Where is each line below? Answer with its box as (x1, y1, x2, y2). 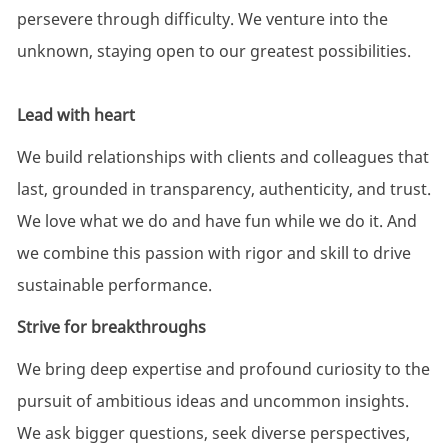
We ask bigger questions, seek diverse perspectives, (16, 422, 410, 445)
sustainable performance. (16, 274, 212, 297)
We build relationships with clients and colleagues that (16, 146, 429, 169)
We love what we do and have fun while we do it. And (16, 210, 417, 233)
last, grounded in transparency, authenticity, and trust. (16, 178, 431, 201)
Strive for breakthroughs (16, 316, 206, 339)
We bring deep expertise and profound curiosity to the (16, 358, 430, 381)
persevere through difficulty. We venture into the (16, 8, 388, 31)
